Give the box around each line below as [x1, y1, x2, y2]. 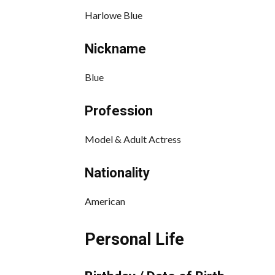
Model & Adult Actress [85, 133, 181, 145]
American [85, 195, 125, 207]
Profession [85, 103, 153, 118]
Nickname [85, 41, 146, 56]
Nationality [85, 165, 150, 180]
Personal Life [85, 229, 184, 249]
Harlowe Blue [85, 9, 142, 21]
